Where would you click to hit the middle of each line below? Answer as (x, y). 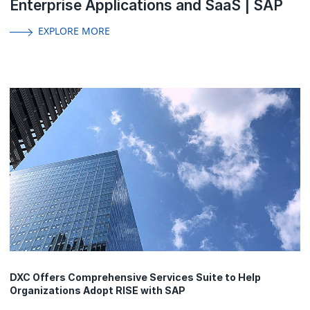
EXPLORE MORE (74, 30)
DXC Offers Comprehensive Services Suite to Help (135, 277)
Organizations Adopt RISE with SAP (98, 291)
